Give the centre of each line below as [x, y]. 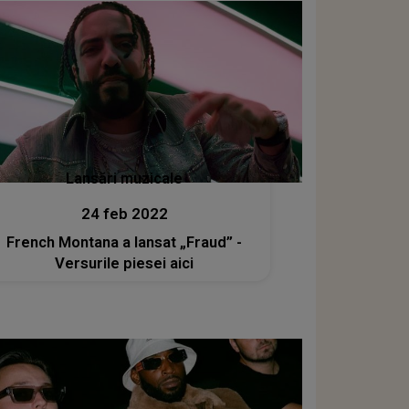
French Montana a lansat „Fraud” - [125, 242]
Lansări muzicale [125, 178]
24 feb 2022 [124, 214]
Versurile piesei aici [125, 263]
